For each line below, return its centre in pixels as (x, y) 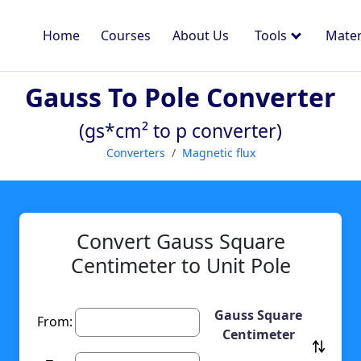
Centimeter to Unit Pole (180, 266)
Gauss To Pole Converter (180, 97)
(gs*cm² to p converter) (180, 131)
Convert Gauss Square (180, 241)
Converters (135, 153)
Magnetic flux (218, 153)
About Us (200, 35)
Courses (126, 35)
